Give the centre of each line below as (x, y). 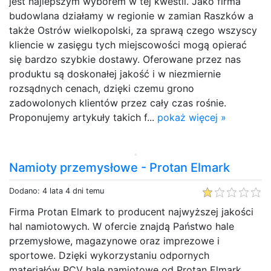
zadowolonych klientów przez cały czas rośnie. (118, 103)
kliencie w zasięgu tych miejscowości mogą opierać (128, 44)
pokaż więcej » (192, 117)
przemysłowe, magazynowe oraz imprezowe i (114, 240)
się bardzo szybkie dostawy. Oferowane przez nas (125, 59)
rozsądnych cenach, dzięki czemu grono (102, 88)
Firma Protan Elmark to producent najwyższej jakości (131, 211)
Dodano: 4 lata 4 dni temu (57, 191)
